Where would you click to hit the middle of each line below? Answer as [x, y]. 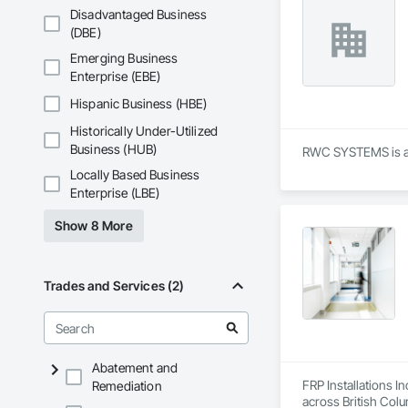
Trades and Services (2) [114, 286]
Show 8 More [94, 226]
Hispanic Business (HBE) [139, 104]
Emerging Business [124, 58]
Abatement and [135, 368]
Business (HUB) [114, 149]
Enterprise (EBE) [116, 76]
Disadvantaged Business [139, 15]
